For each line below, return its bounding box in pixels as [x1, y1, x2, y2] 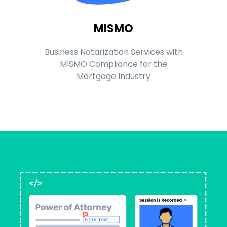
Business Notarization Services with [44, 46, 183, 58]
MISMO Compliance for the [60, 58, 167, 70]
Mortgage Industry [77, 70, 150, 83]
